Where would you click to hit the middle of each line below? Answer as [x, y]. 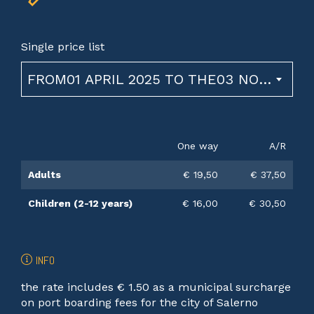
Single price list [63, 47]
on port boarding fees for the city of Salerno [139, 303]
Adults [45, 175]
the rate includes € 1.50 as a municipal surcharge [156, 287]
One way [198, 146]
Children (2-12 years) [80, 204]
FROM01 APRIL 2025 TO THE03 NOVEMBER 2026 [265, 80]
